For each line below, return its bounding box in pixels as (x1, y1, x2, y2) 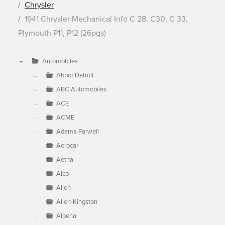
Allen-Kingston (56, 198, 97, 206)
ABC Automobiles (56, 85, 106, 93)
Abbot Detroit (56, 71, 94, 79)
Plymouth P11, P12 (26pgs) (18, 28, 106, 38)
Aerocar (56, 142, 78, 150)
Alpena (56, 212, 76, 220)
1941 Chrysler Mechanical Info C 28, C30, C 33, (25, 14, 188, 24)
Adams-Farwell (56, 128, 99, 136)
